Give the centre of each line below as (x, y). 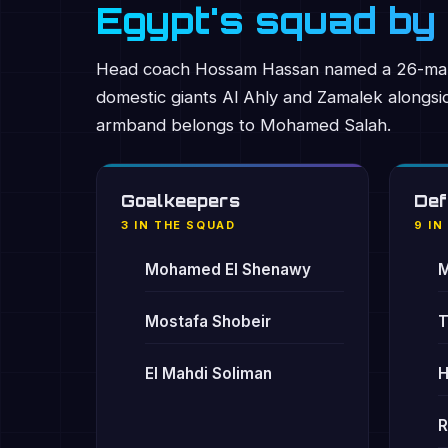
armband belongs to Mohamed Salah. (243, 125)
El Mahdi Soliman (208, 373)
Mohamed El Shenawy (228, 269)
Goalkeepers (180, 201)
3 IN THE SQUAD (178, 225)
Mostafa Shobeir (208, 321)
